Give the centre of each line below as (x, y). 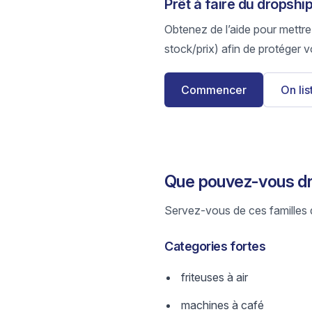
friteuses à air (214, 277)
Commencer (214, 90)
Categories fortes (215, 246)
